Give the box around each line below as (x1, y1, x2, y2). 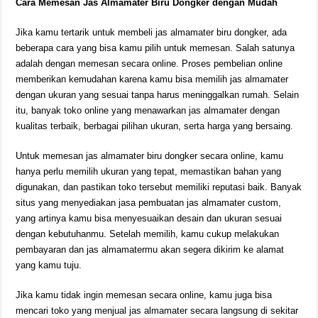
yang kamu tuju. (16, 260, 82, 270)
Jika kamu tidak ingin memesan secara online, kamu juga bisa (16, 290, 273, 300)
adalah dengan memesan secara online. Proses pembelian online (16, 58, 283, 69)
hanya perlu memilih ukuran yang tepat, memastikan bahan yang (16, 166, 282, 177)
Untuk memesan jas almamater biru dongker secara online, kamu (16, 150, 284, 161)
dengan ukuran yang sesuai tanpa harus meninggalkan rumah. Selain (16, 89, 300, 100)
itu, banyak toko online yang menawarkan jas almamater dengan (16, 105, 280, 116)
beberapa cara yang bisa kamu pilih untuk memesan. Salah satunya (16, 43, 295, 53)
